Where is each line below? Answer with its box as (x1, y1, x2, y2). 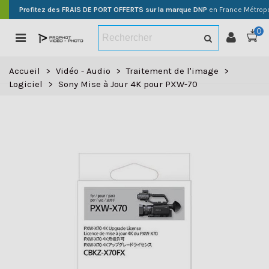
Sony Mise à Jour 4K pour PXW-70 (58, 79, 198, 89)
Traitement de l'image (126, 65, 219, 76)
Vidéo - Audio (56, 65, 110, 76)
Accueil (9, 65, 40, 76)
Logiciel (9, 79, 43, 89)
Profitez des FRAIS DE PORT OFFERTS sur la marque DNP (19, 5, 207, 14)
